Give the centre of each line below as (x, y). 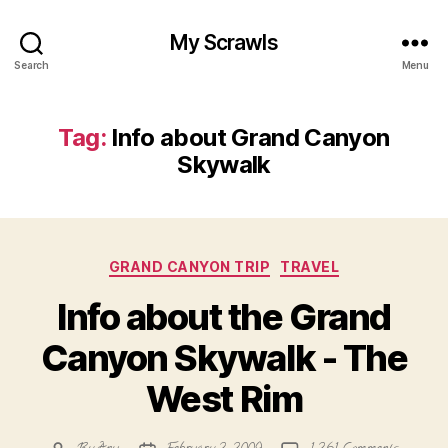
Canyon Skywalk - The (224, 357)
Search (31, 64)
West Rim (224, 398)
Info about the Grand (224, 316)
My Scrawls (224, 42)
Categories (267, 262)
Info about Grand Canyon (250, 137)
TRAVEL (310, 266)
